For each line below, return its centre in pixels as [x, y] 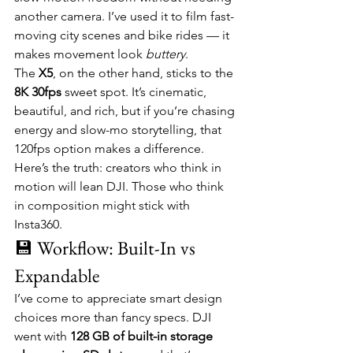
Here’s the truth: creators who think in [119, 167]
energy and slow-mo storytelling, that [119, 130]
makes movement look [80, 54]
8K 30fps [38, 92]
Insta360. [38, 224]
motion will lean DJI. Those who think [121, 186]
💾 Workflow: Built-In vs [107, 248]
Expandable [57, 275]
